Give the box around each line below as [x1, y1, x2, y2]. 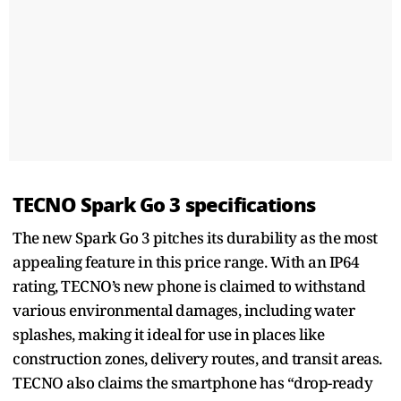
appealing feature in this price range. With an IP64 [13, 251, 360, 272]
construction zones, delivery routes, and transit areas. [13, 347, 382, 369]
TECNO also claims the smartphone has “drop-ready [13, 371, 372, 393]
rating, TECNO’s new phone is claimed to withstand [13, 275, 366, 296]
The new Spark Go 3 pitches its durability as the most [13, 226, 378, 248]
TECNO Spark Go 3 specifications [13, 189, 315, 220]
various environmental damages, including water [13, 299, 354, 320]
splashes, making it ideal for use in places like [13, 323, 324, 345]
